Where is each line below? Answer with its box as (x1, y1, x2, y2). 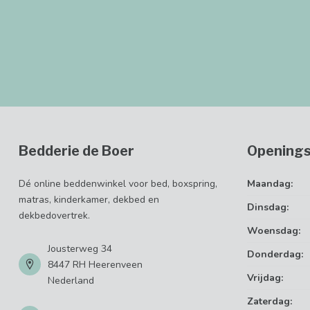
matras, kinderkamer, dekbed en (19, 192, 159, 206)
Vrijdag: (247, 271, 283, 284)
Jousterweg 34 (48, 241, 112, 255)
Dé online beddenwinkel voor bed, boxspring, (19, 176, 217, 190)
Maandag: (247, 176, 293, 190)
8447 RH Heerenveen (48, 257, 143, 271)
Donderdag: (247, 247, 303, 261)
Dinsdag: (247, 200, 289, 214)
